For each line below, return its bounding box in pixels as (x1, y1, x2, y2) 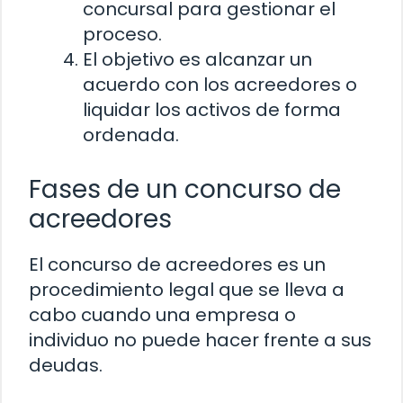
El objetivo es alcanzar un (83, 46, 312, 72)
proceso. (83, 21, 162, 47)
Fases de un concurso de (29, 171, 341, 207)
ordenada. (83, 121, 179, 148)
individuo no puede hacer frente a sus (29, 327, 372, 353)
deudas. (29, 352, 103, 378)
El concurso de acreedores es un (29, 251, 326, 277)
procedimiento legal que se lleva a (29, 276, 345, 302)
